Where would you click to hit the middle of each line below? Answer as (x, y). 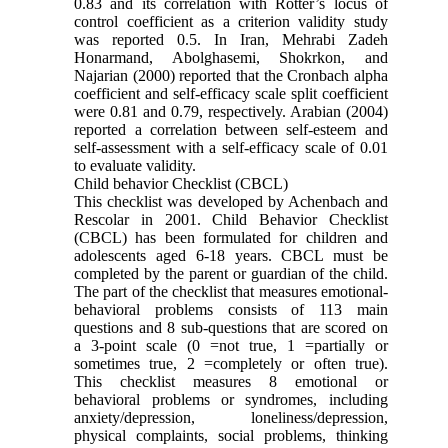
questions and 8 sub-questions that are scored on (231, 327)
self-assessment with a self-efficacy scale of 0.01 (231, 147)
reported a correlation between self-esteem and (231, 129)
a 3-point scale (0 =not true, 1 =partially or (231, 345)
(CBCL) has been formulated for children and (231, 237)
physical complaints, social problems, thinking (231, 435)
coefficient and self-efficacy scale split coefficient (231, 93)
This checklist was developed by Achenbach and (231, 201)
